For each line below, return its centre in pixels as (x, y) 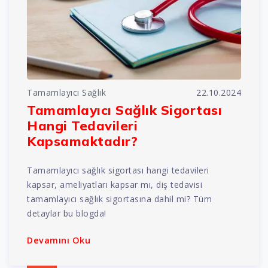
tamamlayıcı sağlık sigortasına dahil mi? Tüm (119, 199)
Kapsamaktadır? (82, 141)
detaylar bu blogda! (67, 214)
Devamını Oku (59, 240)
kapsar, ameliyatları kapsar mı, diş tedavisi (115, 185)
